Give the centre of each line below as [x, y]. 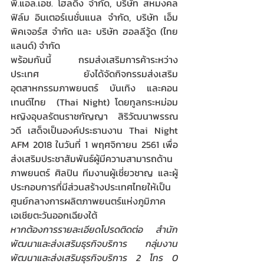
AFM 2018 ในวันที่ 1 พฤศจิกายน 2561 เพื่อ [94, 144]
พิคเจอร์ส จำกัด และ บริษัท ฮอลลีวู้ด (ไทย [94, 31]
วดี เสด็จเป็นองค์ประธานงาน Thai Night [94, 130]
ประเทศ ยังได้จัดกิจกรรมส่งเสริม [94, 74]
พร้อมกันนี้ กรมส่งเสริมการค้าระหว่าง [94, 60]
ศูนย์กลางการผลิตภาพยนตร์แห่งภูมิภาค [88, 201]
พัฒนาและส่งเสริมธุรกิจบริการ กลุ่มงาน [94, 243]
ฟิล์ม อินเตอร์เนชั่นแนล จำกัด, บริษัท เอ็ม [94, 17]
